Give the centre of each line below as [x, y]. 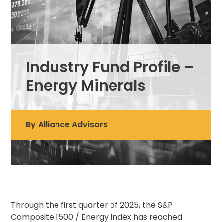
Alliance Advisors [73, 125]
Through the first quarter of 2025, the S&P [92, 205]
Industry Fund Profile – [110, 67]
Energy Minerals [86, 86]
